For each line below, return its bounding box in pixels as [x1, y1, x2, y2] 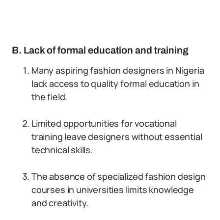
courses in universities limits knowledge [31, 184, 194, 195]
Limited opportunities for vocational [31, 117, 177, 129]
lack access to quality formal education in [31, 78, 199, 89]
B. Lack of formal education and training [12, 45, 189, 55]
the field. [31, 91, 68, 103]
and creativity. [31, 197, 89, 209]
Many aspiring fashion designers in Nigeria [31, 64, 204, 76]
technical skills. [31, 144, 93, 156]
